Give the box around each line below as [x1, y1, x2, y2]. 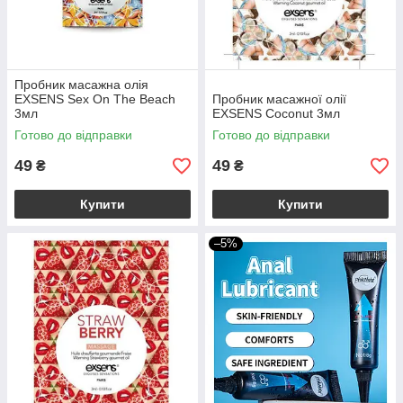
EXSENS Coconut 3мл [212, 106, 340, 121]
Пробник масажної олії [212, 92, 346, 107]
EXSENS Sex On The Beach [14, 92, 175, 107]
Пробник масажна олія [14, 77, 148, 93]
